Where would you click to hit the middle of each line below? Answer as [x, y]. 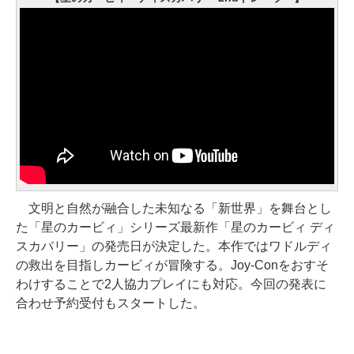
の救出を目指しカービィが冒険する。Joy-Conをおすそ [172, 265]
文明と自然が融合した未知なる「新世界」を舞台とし [174, 208]
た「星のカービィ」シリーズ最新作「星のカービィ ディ [175, 227]
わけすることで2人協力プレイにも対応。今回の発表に [171, 284]
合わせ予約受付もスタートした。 [111, 303]
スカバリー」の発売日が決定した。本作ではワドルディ [174, 246]
